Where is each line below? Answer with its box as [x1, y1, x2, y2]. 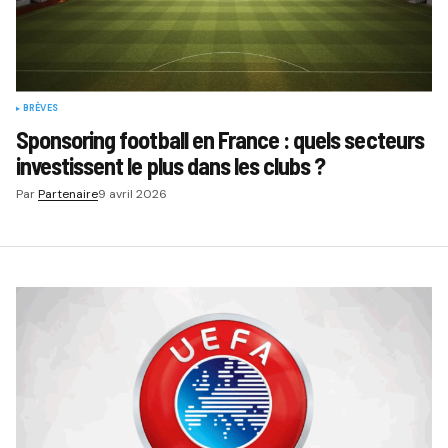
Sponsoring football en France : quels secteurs [15, 124, 424, 154]
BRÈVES [22, 101, 58, 114]
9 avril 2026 [97, 185, 167, 202]
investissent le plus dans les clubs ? [15, 150, 326, 180]
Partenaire [37, 185, 98, 202]
